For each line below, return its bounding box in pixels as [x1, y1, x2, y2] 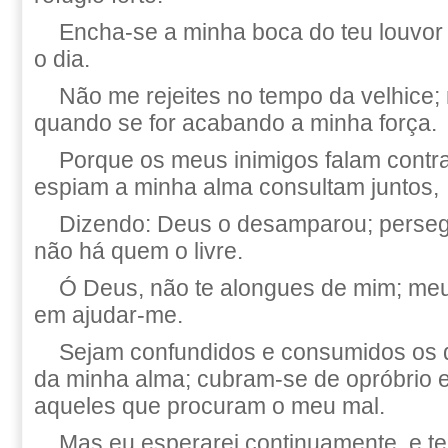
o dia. [34, 46, 90, 72]
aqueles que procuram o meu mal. [34, 393, 385, 419]
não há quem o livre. [34, 238, 243, 264]
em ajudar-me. [34, 302, 183, 328]
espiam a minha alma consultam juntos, [34, 174, 439, 200]
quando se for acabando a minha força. [34, 110, 437, 136]
